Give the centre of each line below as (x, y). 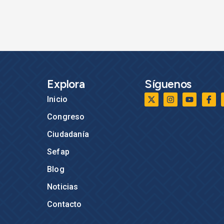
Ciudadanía (68, 134)
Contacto (64, 204)
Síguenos (168, 84)
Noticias (63, 186)
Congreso (66, 116)
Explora (66, 84)
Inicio (57, 99)
